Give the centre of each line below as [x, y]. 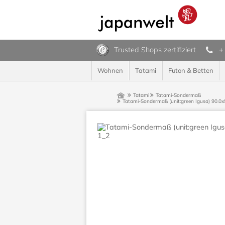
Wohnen [110, 70]
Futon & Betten [191, 70]
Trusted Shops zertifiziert [155, 50]
